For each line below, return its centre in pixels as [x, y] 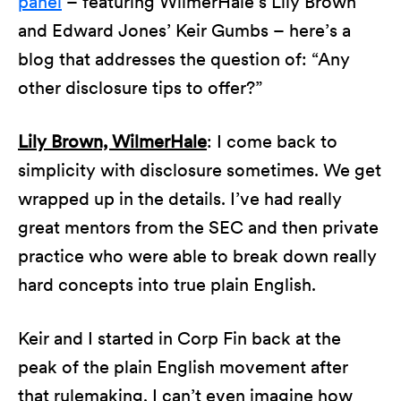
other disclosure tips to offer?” [140, 88]
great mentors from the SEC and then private [198, 227]
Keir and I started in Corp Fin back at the [179, 338]
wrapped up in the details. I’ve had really [180, 199]
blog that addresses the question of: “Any [184, 59]
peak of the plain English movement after [183, 367]
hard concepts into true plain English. [167, 285]
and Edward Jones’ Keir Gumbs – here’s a [184, 30]
